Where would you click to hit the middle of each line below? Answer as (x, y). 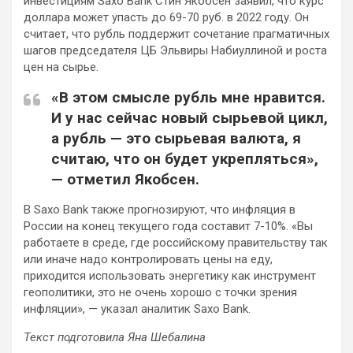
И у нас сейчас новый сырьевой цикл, (190, 118)
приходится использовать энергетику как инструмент (170, 276)
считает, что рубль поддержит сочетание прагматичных (176, 34)
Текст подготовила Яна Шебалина (115, 338)
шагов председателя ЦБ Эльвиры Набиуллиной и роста (175, 51)
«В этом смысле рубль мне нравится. (188, 98)
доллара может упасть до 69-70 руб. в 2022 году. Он (166, 18)
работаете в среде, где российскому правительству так (176, 243)
